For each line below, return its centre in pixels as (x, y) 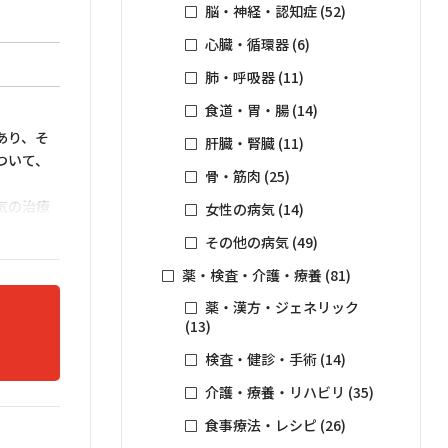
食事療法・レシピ (260, 424)
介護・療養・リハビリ (274, 391)
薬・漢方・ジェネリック (281, 306)
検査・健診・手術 (260, 358)
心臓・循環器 (246, 44)
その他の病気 (246, 242)
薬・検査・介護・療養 (252, 275)
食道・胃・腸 (246, 110)
